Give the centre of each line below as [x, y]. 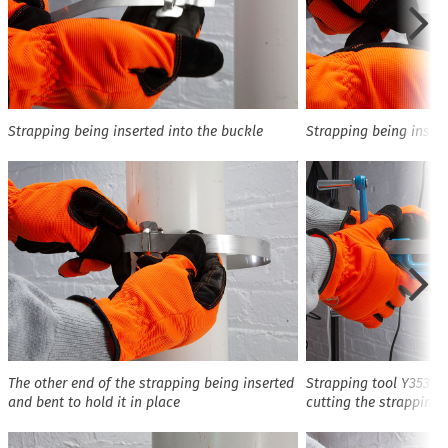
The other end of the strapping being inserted [151, 383]
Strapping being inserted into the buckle [135, 132]
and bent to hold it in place [94, 402]
